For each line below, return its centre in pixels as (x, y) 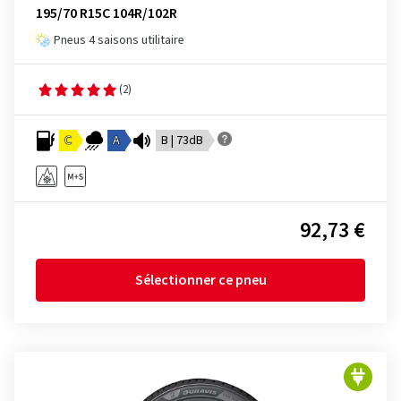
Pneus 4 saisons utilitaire (119, 40)
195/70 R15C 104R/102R (107, 13)
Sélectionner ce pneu (200, 280)
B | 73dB (182, 141)
